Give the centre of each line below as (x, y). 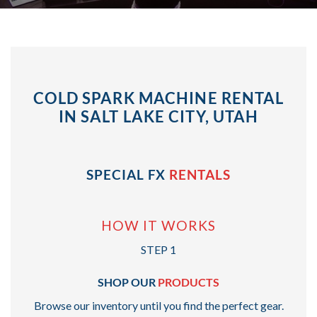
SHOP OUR (128, 282)
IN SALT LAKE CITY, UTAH (158, 117)
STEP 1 (158, 250)
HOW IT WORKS (158, 226)
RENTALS (200, 175)
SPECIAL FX (128, 175)
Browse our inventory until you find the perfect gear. (158, 305)
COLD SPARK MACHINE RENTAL (158, 98)
